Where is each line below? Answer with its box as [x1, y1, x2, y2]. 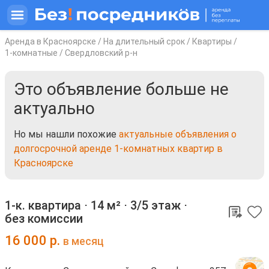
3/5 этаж [130, 198, 181, 213]
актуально [14, 98, 95, 118]
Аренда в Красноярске [5, 37, 96, 46]
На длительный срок [103, 37, 185, 46]
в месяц [63, 235, 104, 247]
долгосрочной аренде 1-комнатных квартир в [14, 143, 223, 154]
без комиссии [5, 211, 83, 226]
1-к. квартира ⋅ [5, 198, 91, 213]
